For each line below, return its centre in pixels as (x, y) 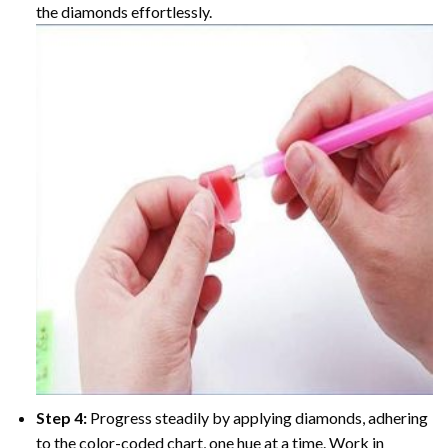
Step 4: (62, 417)
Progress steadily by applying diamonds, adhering (258, 417)
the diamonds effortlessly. (123, 12)
